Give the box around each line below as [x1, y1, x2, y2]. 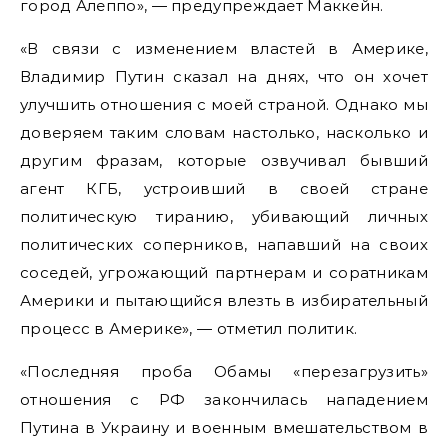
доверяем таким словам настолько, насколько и [20, 123, 428, 142]
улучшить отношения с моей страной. [20, 95, 335, 114]
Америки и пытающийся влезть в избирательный [20, 291, 428, 310]
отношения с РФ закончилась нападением [20, 390, 428, 409]
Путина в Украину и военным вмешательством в [20, 418, 428, 437]
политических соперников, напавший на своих [20, 235, 428, 254]
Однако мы [334, 95, 428, 114]
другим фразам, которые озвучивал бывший [20, 151, 428, 170]
